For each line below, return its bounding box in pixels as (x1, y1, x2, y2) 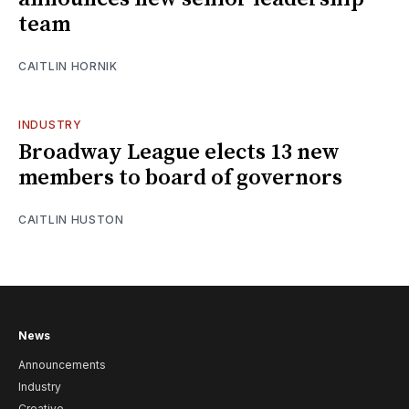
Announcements (18, 358, 106, 372)
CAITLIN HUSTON (18, 212, 124, 226)
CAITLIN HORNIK (18, 58, 118, 73)
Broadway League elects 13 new (18, 138, 340, 166)
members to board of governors (18, 163, 342, 192)
